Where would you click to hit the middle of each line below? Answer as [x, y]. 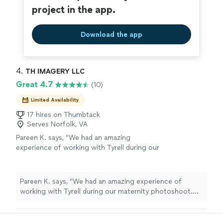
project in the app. [74, 10]
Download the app [111, 34]
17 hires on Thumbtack [63, 115]
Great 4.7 [35, 85]
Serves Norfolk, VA [57, 124]
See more [126, 168]
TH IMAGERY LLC [55, 72]
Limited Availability [55, 100]
